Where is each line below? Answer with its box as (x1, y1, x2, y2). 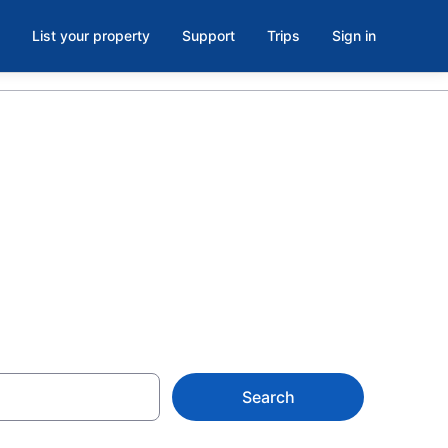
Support (182, 27, 235, 44)
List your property (32, 27, 150, 44)
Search (241, 387, 295, 407)
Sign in (332, 27, 376, 44)
